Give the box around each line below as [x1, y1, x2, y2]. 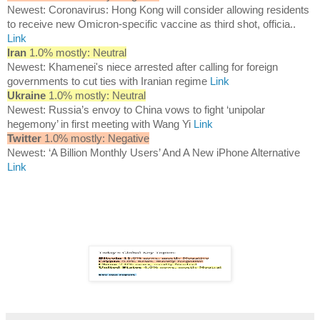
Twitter [7, 131, 41, 144]
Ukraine [7, 89, 46, 101]
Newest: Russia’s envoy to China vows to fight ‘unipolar [7, 103, 265, 116]
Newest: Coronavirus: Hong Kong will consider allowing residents [7, 3, 309, 16]
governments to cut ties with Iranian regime [7, 74, 210, 87]
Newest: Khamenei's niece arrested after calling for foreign [7, 60, 278, 73]
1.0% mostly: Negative [41, 131, 149, 144]
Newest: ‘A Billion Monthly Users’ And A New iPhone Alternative [7, 146, 300, 159]
